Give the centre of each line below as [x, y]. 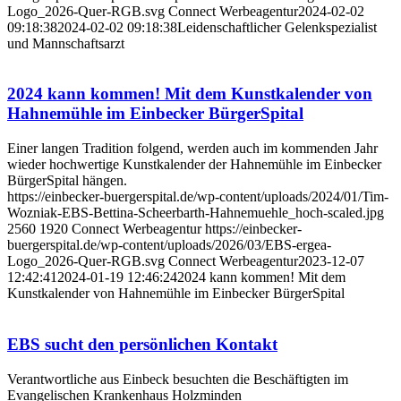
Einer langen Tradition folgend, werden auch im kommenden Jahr [192, 149]
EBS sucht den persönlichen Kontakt [142, 344]
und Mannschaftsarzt [66, 43]
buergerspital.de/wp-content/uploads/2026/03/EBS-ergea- [169, 245]
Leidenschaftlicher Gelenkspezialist [277, 27]
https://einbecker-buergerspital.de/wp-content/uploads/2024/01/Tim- [198, 197]
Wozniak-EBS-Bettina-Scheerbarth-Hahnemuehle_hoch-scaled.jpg [196, 213]
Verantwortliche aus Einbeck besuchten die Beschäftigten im [178, 379]
